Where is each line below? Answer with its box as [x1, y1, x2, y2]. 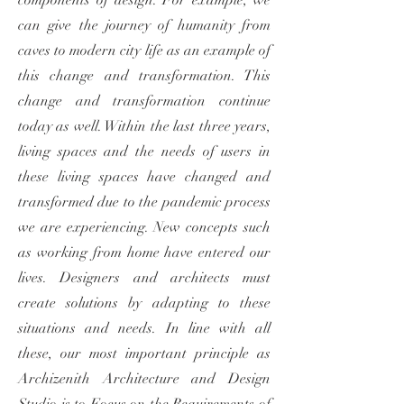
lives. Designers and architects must [18, 269, 271, 287]
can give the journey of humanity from [18, 16, 271, 34]
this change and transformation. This [18, 67, 271, 85]
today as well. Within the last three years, [18, 117, 271, 135]
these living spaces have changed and [18, 168, 271, 186]
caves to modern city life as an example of [18, 41, 271, 60]
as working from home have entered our [18, 243, 271, 262]
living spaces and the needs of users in [18, 142, 271, 161]
